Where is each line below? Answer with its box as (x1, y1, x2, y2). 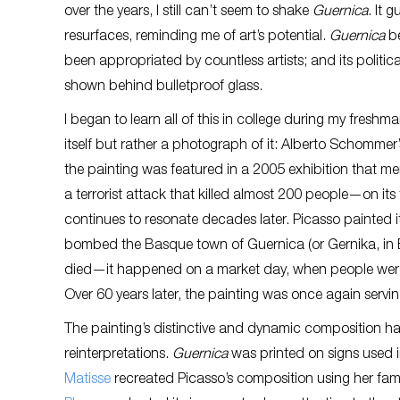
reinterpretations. (64, 348, 172, 362)
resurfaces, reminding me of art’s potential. (64, 30, 329, 45)
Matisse (64, 373, 111, 387)
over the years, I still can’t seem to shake (64, 5, 312, 20)
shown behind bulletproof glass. (64, 80, 262, 95)
